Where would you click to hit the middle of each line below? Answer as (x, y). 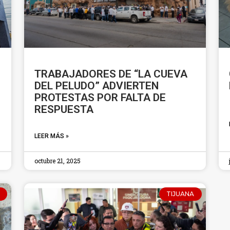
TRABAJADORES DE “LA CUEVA (111, 74)
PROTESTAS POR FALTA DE (100, 97)
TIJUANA (180, 194)
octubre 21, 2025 (58, 160)
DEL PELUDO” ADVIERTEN (97, 85)
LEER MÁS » (52, 136)
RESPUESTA (64, 109)
